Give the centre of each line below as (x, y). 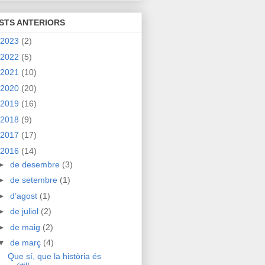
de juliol (25, 211)
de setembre (35, 180)
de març (26, 243)
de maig (26, 227)
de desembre (36, 164)
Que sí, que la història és (54, 256)
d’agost (25, 195)
